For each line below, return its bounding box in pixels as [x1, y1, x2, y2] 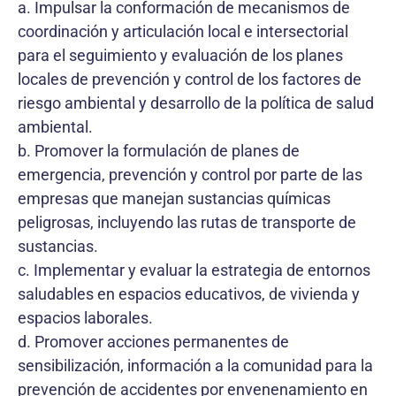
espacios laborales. [18, 308, 153, 327]
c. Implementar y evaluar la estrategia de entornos [18, 260, 370, 279]
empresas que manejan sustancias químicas [18, 188, 331, 208]
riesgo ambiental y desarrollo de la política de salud [18, 93, 374, 112]
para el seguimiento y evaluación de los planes [18, 45, 343, 65]
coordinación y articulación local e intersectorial [18, 21, 348, 41]
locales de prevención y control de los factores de [18, 69, 362, 88]
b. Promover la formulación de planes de [18, 141, 300, 160]
